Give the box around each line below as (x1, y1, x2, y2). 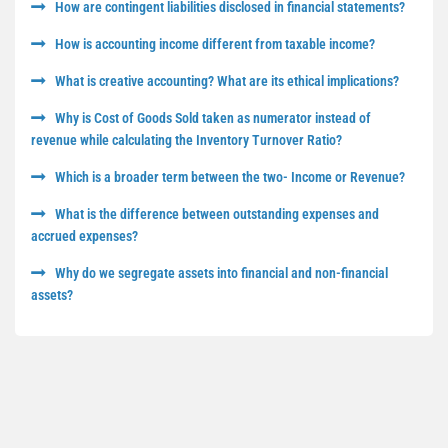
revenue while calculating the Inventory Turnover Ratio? (31, 132, 342, 148)
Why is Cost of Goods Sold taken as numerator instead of (55, 110, 371, 126)
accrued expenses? (31, 228, 138, 244)
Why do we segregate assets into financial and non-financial (55, 265, 388, 281)
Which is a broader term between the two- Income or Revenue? (55, 169, 405, 185)
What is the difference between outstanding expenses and (55, 206, 379, 222)
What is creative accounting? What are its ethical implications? (55, 73, 399, 89)
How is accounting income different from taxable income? (55, 36, 375, 52)
